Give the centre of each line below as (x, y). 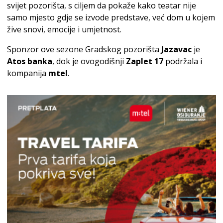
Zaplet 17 (145, 61)
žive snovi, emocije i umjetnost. (64, 30)
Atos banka (30, 61)
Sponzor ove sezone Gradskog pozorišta (84, 50)
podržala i (183, 61)
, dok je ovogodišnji (89, 61)
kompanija (28, 73)
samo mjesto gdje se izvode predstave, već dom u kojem (111, 18)
